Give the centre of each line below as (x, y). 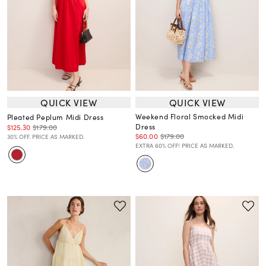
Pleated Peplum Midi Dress (55, 117)
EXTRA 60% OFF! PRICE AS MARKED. (185, 146)
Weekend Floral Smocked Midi (190, 117)
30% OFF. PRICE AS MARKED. (45, 137)
